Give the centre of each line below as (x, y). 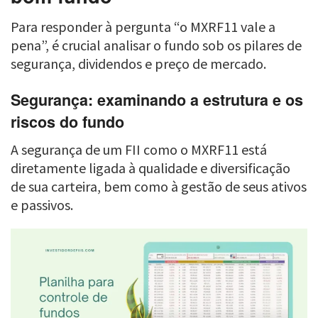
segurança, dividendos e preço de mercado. (138, 64)
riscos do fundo (67, 122)
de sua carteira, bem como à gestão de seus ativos (159, 186)
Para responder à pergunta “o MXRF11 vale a (143, 27)
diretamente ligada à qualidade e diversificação (150, 168)
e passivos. (42, 204)
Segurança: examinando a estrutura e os (157, 100)
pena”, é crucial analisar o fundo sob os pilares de (156, 45)
